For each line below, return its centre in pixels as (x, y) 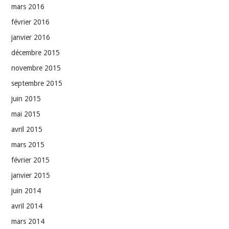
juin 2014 (26, 190)
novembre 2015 (36, 68)
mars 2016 (28, 6)
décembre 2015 (36, 52)
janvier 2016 (31, 37)
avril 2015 (27, 129)
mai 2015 (26, 114)
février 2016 (31, 22)
